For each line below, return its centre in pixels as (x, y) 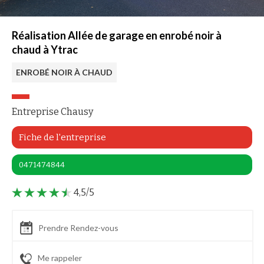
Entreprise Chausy (52, 112)
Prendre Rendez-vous (78, 228)
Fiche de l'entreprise (62, 137)
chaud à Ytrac (45, 49)
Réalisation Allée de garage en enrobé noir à (117, 35)
